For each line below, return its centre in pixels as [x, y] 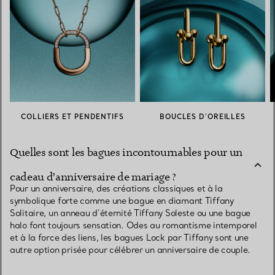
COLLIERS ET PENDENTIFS [72, 117]
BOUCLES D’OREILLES [203, 117]
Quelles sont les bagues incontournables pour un [126, 153]
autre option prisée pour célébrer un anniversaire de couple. [130, 250]
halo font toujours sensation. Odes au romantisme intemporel [134, 226]
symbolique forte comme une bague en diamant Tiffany [122, 201]
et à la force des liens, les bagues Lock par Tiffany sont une [129, 238]
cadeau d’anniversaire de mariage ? [93, 177]
